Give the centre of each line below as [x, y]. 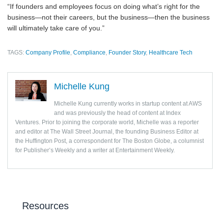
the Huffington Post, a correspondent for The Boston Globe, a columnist [110, 141]
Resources [45, 206]
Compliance [89, 53]
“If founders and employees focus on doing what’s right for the [104, 6]
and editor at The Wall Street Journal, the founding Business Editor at [107, 132]
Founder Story [127, 53]
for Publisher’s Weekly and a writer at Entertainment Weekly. [95, 150]
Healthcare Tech [171, 53]
